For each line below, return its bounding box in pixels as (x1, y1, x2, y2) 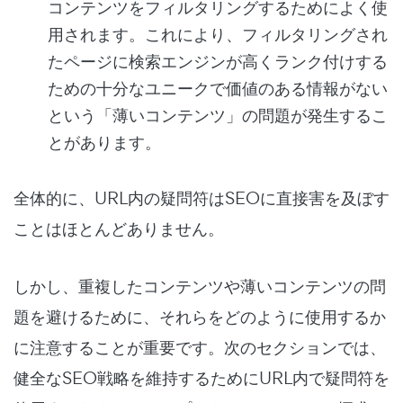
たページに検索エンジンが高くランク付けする (48, 49, 388, 73)
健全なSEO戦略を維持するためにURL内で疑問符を (13, 365, 390, 390)
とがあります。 (48, 130, 161, 154)
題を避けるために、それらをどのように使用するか (13, 304, 386, 328)
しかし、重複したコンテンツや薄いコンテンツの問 (13, 273, 386, 298)
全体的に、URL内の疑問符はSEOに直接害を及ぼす (13, 185, 390, 210)
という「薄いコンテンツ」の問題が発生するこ (48, 103, 388, 127)
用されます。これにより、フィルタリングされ (48, 22, 388, 46)
